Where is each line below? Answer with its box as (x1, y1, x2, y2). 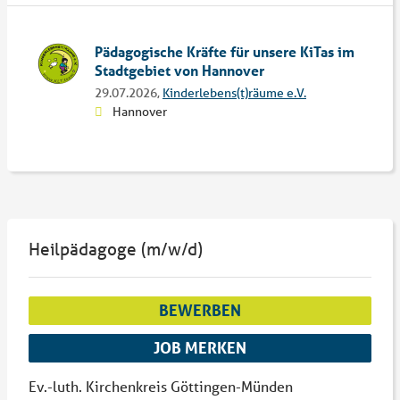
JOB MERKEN (154, 337, 246, 358)
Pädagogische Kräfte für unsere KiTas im (95, 42, 354, 61)
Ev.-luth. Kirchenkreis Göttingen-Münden (29, 376, 293, 396)
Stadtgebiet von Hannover (95, 61, 264, 79)
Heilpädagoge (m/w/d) (29, 238, 203, 260)
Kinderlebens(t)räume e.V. (162, 85, 306, 101)
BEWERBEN (159, 300, 241, 321)
